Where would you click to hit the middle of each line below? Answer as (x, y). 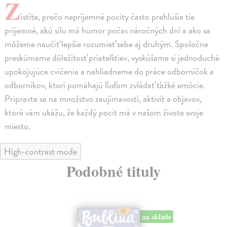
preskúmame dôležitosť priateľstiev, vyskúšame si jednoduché (112, 58)
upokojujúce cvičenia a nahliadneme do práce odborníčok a (109, 71)
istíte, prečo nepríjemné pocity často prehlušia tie (108, 17)
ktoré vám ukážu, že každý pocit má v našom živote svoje (104, 112)
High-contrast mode (41, 152)
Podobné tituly (113, 171)
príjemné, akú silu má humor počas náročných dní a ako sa (108, 30)
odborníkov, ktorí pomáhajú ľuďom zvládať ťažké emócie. (105, 85)
